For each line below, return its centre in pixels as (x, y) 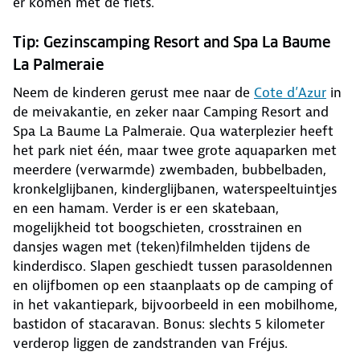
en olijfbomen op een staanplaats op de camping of (173, 286)
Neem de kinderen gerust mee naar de (133, 93)
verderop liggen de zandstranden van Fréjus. (150, 344)
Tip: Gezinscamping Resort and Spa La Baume (172, 43)
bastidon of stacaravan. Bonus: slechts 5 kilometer (169, 324)
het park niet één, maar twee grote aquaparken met (175, 151)
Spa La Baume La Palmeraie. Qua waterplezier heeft (173, 131)
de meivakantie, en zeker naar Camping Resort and (171, 112)
